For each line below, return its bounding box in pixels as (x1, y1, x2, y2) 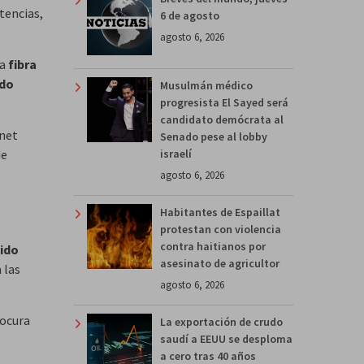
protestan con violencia (160, 221, 281, 236)
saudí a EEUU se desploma (160, 331, 292, 346)
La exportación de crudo (160, 314, 283, 329)
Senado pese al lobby (160, 128, 267, 144)
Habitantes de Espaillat (160, 204, 280, 219)
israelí (160, 145, 192, 161)
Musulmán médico (160, 77, 253, 93)
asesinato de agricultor (160, 255, 279, 271)
